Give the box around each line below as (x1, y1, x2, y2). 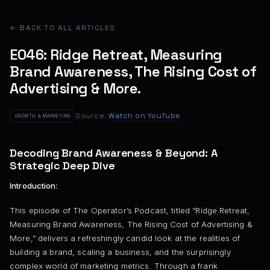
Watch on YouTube (108, 110, 181, 121)
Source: (75, 110, 109, 121)
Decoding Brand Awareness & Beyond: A (10, 145, 218, 160)
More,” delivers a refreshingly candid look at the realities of (10, 233, 240, 243)
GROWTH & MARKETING (15, 113, 71, 119)
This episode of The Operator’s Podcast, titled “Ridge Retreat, (10, 205, 250, 215)
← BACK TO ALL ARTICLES (10, 23, 116, 33)
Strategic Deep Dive (10, 158, 115, 172)
